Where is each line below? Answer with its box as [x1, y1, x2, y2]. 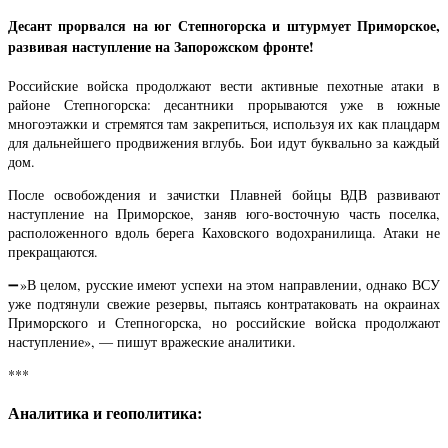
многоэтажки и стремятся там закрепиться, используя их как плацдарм [8, 114, 440, 134]
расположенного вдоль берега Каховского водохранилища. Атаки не [8, 223, 440, 243]
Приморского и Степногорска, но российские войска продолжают [8, 313, 440, 333]
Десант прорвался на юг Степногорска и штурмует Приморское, [8, 15, 440, 37]
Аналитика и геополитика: [8, 400, 202, 425]
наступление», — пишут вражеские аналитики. [8, 332, 296, 352]
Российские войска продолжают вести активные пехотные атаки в [8, 76, 440, 96]
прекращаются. [8, 242, 98, 262]
